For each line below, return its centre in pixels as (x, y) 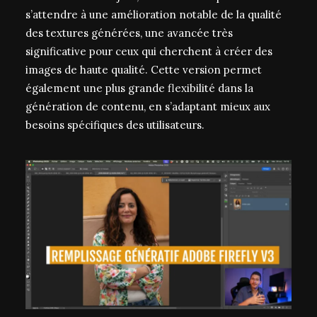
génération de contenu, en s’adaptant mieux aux (148, 106)
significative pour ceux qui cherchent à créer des (149, 51)
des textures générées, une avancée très (129, 33)
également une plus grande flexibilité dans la (139, 88)
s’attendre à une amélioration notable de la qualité (154, 15)
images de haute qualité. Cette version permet (144, 70)
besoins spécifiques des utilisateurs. (115, 125)
